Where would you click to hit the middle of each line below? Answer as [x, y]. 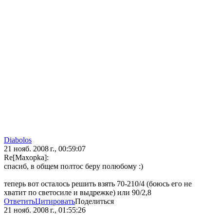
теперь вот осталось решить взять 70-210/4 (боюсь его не [98, 184]
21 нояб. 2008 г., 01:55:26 [45, 210]
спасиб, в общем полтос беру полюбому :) [73, 166]
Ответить [19, 201]
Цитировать [55, 201]
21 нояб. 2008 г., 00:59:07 [45, 149]
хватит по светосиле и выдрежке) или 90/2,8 [78, 193]
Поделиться [94, 201]
